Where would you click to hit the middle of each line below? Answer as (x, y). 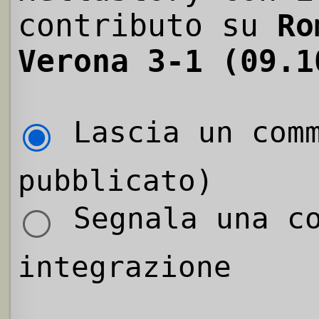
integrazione (125, 267)
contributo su (147, 26)
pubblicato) (116, 181)
